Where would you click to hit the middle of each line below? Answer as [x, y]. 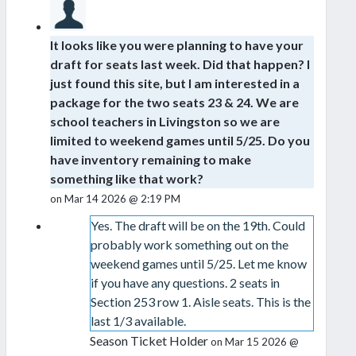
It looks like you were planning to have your [177, 45]
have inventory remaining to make [151, 160]
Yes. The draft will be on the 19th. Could [197, 226]
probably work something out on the [189, 245]
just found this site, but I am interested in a [175, 83]
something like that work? [127, 179]
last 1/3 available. [138, 321]
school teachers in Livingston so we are [165, 122]
